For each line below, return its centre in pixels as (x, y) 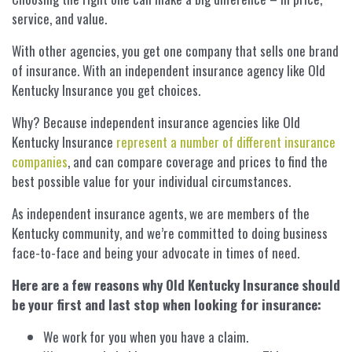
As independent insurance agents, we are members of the (161, 213)
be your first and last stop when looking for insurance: (167, 304)
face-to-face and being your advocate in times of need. (156, 252)
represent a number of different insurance (226, 141)
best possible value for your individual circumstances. (153, 181)
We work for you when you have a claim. (146, 336)
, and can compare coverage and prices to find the (198, 161)
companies (40, 161)
